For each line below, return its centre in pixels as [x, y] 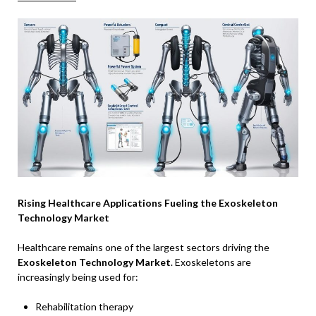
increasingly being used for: [78, 276]
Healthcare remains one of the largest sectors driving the [144, 247]
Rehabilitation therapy [84, 306]
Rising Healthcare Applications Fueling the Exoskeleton [148, 202]
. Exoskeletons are [211, 262]
